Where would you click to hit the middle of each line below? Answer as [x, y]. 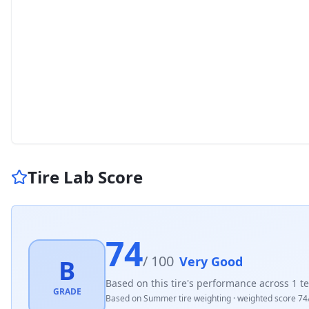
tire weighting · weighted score [237, 298]
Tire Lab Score [85, 177]
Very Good [211, 261]
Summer [160, 298]
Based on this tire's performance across [199, 283]
